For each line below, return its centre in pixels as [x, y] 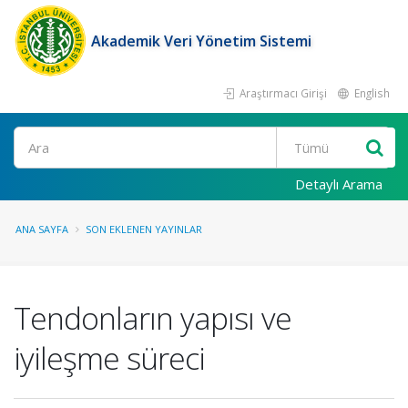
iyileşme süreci [109, 358]
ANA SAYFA [42, 229]
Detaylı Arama [339, 184]
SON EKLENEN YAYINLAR [144, 229]
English [371, 93]
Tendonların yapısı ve [153, 318]
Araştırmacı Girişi [282, 93]
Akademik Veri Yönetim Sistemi [201, 41]
